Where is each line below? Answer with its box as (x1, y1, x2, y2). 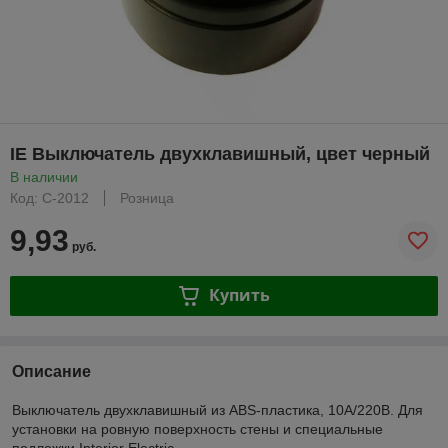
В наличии (10, 168, 78, 185)
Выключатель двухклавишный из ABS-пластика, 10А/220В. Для (12, 401, 423, 418)
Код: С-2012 (10, 189, 89, 206)
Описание (12, 362, 91, 380)
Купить (208, 284, 270, 307)
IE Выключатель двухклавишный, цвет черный (10, 143, 430, 164)
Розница (120, 189, 174, 206)
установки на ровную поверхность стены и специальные (12, 420, 383, 437)
